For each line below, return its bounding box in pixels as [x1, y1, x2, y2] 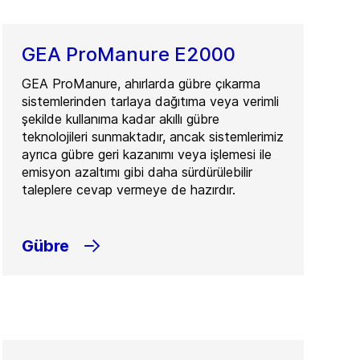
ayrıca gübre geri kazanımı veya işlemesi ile [22, 146, 272, 162]
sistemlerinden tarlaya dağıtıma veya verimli [22, 93, 280, 109]
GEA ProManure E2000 [22, 43, 236, 66]
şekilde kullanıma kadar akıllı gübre [22, 111, 220, 127]
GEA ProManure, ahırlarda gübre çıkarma [22, 76, 261, 92]
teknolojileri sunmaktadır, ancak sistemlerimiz [22, 129, 284, 145]
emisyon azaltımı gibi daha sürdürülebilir [22, 164, 253, 180]
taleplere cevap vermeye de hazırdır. [22, 182, 236, 198]
